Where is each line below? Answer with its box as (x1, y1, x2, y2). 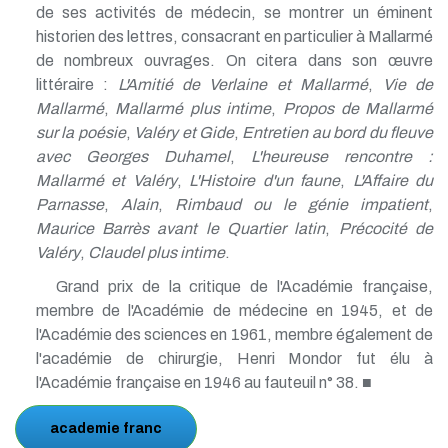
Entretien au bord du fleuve (242, 123, 434, 141)
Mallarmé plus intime (115, 99, 272, 117)
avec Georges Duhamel (35, 147, 230, 165)
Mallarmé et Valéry (35, 171, 177, 189)
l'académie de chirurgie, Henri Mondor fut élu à (35, 349, 433, 367)
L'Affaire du (352, 171, 434, 189)
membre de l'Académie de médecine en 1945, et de (35, 301, 433, 319)
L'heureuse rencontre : (250, 147, 434, 165)
